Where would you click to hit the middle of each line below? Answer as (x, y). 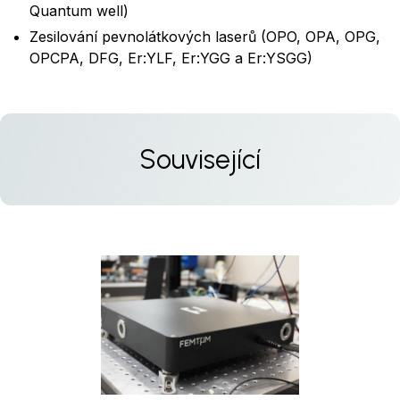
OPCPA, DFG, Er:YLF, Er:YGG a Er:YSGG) (171, 58)
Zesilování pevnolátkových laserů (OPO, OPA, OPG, (205, 36)
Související (200, 159)
